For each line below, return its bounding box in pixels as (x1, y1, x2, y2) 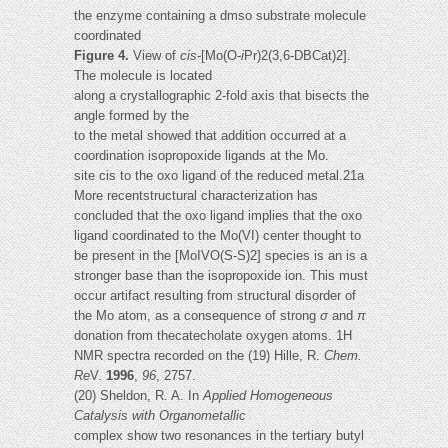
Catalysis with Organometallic (74, 408, 246, 424)
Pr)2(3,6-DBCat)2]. (244, 48, 351, 64)
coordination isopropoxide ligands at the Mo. (74, 148, 329, 164)
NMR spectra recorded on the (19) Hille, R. (74, 348, 324, 364)
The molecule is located (74, 68, 212, 84)
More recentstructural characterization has (74, 188, 318, 204)
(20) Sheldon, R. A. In (74, 388, 203, 404)
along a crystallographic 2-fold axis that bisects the (74, 88, 369, 104)
